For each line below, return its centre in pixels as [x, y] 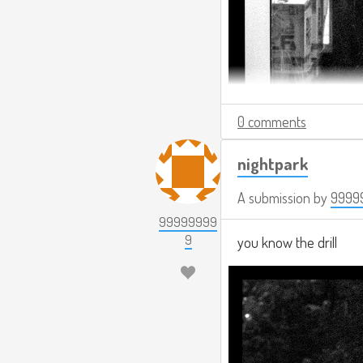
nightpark [273, 163]
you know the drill [287, 242]
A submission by [284, 198]
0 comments [272, 122]
